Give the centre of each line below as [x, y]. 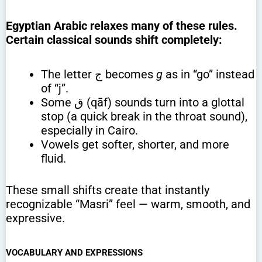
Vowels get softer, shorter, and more [135, 144]
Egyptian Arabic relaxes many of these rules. [122, 25]
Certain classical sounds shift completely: [114, 39]
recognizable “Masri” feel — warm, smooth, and [128, 204]
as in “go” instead [208, 74]
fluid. [54, 158]
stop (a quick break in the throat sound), [144, 116]
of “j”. [55, 88]
